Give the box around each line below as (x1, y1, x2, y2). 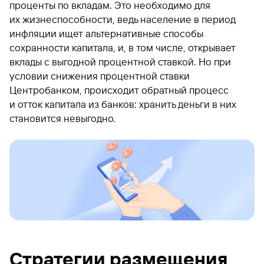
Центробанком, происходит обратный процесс (9, 84, 229, 96)
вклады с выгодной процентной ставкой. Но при (9, 55, 231, 68)
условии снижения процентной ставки (9, 70, 190, 82)
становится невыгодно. (9, 112, 115, 124)
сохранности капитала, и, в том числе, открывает (9, 41, 236, 54)
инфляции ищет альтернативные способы (9, 27, 203, 39)
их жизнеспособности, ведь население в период (9, 13, 236, 25)
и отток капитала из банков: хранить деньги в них (9, 98, 236, 110)
